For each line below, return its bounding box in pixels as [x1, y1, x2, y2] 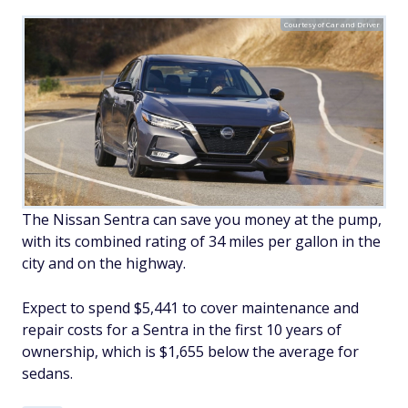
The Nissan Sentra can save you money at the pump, [22, 209, 382, 229]
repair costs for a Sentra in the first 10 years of [22, 319, 342, 340]
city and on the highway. [22, 252, 186, 273]
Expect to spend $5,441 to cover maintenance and [22, 297, 359, 318]
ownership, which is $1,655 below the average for [22, 341, 359, 362]
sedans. [22, 362, 73, 383]
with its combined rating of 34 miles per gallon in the [22, 230, 381, 251]
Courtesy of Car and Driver [284, 18, 380, 29]
